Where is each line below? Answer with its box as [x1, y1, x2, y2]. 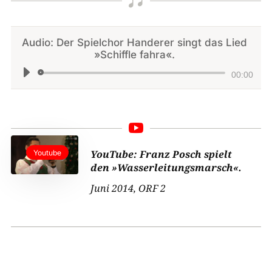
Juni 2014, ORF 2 [90, 182, 166, 195]
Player [134, 83, 165, 97]
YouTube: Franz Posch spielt [90, 148, 233, 161]
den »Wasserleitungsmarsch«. [90, 161, 242, 175]
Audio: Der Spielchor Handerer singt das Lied [22, 36, 248, 49]
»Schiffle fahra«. [94, 49, 175, 61]
